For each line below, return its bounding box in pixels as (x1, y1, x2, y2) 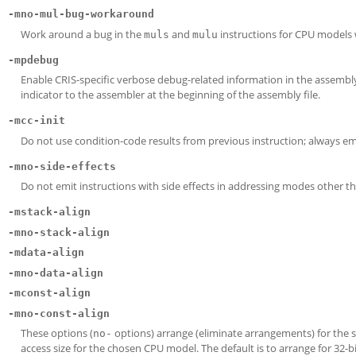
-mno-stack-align (8, 226, 110, 238)
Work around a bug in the (21, 26, 144, 41)
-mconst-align (8, 287, 91, 299)
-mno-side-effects (8, 160, 116, 172)
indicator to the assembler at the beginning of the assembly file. (21, 87, 320, 102)
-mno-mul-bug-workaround (8, 8, 154, 20)
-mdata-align (8, 246, 84, 258)
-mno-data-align (8, 266, 103, 279)
